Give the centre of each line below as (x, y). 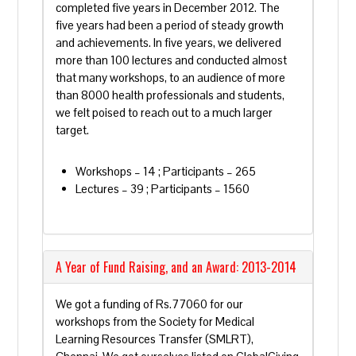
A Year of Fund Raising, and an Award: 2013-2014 (176, 267)
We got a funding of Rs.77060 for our (150, 304)
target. (73, 130)
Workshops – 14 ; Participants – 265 (166, 171)
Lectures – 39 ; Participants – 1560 (163, 189)
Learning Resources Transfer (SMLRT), (155, 339)
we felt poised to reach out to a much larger (164, 112)
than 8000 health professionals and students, (170, 95)
